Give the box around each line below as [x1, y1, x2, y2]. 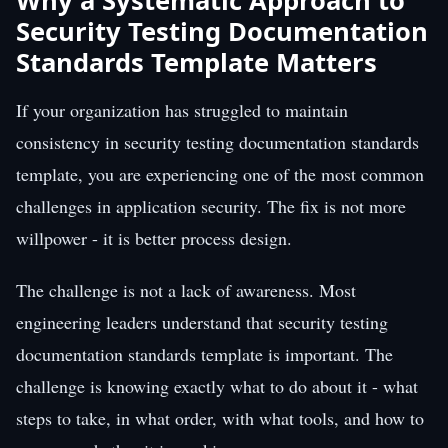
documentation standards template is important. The [16, 341, 393, 366]
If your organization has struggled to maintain [16, 97, 348, 122]
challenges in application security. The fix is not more [16, 193, 406, 218]
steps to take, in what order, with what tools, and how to [16, 405, 424, 430]
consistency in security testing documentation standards [16, 129, 419, 154]
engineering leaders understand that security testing [16, 309, 388, 334]
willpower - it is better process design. [16, 225, 292, 250]
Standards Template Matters [16, 44, 377, 80]
